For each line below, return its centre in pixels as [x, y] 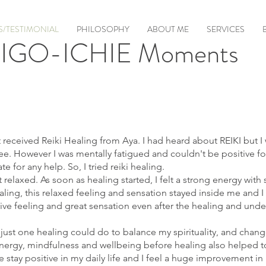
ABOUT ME [168, 29]
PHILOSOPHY [103, 29]
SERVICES [225, 29]
